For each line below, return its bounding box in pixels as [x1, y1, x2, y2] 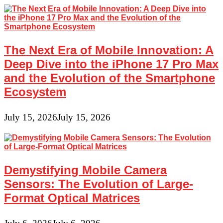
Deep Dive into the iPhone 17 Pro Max [4, 57, 219, 71]
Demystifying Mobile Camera [4, 163, 167, 177]
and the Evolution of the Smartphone [4, 71, 215, 85]
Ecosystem [4, 85, 66, 99]
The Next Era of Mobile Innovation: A [4, 43, 214, 57]
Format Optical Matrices [4, 191, 140, 205]
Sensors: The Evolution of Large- [4, 177, 193, 191]
